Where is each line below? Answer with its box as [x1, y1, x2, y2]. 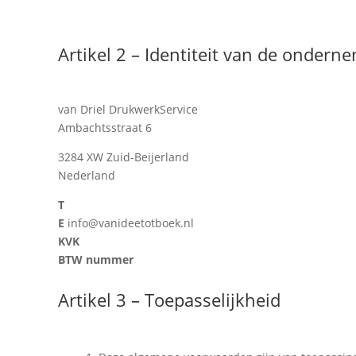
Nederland [57, 168, 115, 184]
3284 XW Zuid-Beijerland [57, 149, 189, 165]
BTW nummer [57, 252, 133, 268]
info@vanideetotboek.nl [64, 215, 194, 231]
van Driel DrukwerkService [57, 102, 198, 118]
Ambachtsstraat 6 [57, 120, 152, 136]
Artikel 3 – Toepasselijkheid [57, 288, 281, 312]
